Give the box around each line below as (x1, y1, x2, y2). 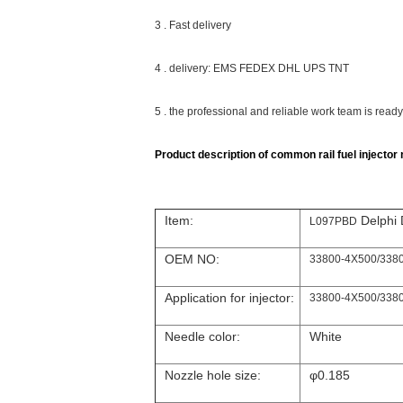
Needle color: (165, 329, 240, 344)
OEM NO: (165, 252, 219, 266)
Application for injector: (165, 291, 294, 305)
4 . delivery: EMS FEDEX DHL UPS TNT (155, 62, 349, 75)
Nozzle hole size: (165, 368, 261, 382)
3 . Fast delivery (155, 19, 231, 31)
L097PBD (309, 215, 357, 228)
